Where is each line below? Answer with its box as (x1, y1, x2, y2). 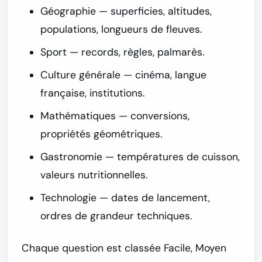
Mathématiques (40, 109, 116, 123)
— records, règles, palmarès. (67, 46, 204, 59)
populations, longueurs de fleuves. (40, 23, 202, 36)
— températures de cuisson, (102, 150, 240, 164)
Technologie (40, 191, 96, 205)
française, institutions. (40, 87, 144, 100)
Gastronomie (40, 150, 102, 164)
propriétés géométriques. (40, 127, 162, 141)
